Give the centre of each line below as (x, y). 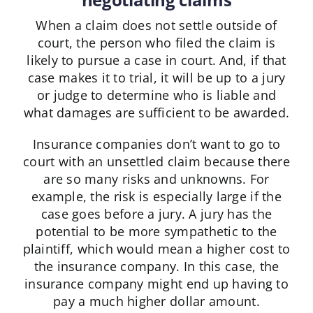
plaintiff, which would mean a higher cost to (156, 249)
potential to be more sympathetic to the (156, 232)
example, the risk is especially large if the (156, 197)
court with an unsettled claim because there (156, 162)
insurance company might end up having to (156, 284)
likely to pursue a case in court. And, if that (156, 60)
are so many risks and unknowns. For (156, 179)
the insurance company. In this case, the (156, 267)
